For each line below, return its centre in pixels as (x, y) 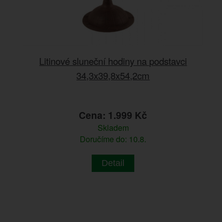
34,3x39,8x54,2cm (113, 75)
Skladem (113, 128)
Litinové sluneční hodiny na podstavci (113, 61)
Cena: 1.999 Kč (113, 115)
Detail (113, 163)
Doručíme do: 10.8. (113, 139)
